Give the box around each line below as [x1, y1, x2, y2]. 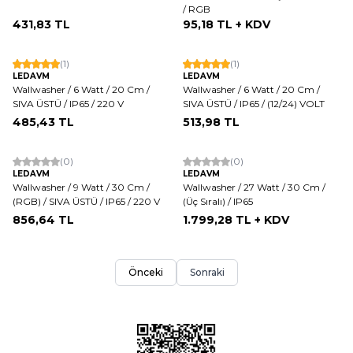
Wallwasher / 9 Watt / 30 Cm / [13, 180, 150, 193]
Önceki [128, 266, 163, 278]
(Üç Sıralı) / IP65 [183, 195, 253, 207]
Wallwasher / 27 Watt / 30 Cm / [183, 180, 325, 193]
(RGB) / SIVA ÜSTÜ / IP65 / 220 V [13, 195, 160, 207]
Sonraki [190, 266, 225, 278]
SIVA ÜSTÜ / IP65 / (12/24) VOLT [183, 97, 325, 110]
